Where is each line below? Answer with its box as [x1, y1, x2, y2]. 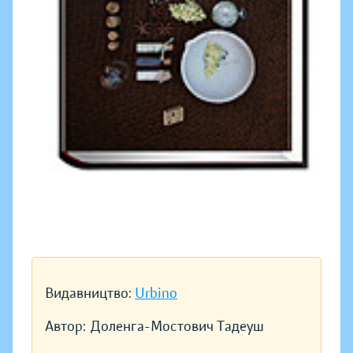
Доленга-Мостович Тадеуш [91, 318, 264, 336]
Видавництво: [45, 284, 135, 303]
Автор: [45, 318, 86, 336]
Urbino [135, 284, 177, 303]
